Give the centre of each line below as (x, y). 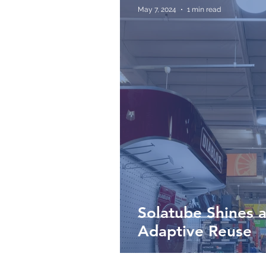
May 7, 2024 (157, 9)
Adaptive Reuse (195, 231)
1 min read (204, 9)
